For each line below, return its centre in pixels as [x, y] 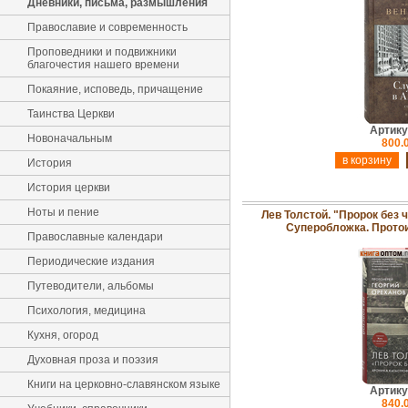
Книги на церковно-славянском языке [124, 384]
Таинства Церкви [71, 114]
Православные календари [95, 237]
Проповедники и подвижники [102, 52]
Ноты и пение [63, 212]
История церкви [69, 188]
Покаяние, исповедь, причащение [115, 89]
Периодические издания [91, 261]
